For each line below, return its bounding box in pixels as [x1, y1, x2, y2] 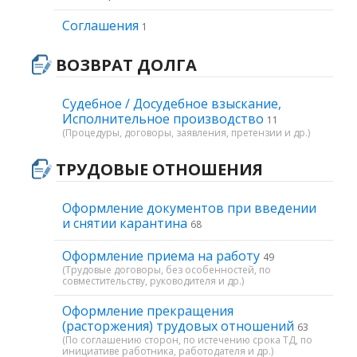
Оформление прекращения [62, 302, 233, 320]
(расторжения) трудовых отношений [62, 317, 297, 335]
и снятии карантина [62, 214, 190, 232]
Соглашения [62, 17, 142, 34]
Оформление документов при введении [62, 199, 316, 217]
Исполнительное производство [62, 110, 267, 127]
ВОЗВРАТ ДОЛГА [56, 54, 197, 76]
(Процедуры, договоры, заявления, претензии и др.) [62, 126, 310, 139]
